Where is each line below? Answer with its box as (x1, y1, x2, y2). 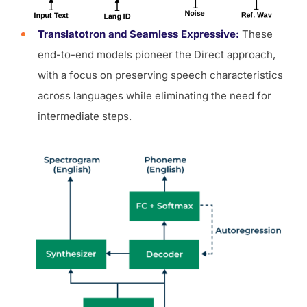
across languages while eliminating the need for (38, 88, 271, 102)
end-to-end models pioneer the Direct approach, (38, 47, 275, 61)
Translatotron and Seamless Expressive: (38, 27, 239, 40)
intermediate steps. (38, 109, 132, 123)
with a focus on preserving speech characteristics (38, 68, 283, 82)
